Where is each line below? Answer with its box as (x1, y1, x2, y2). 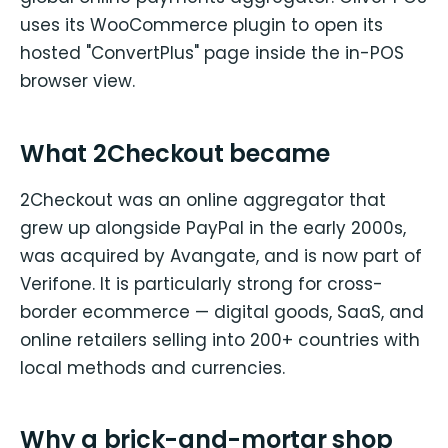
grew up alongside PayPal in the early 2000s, (20, 215, 406, 240)
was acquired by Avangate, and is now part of (20, 243, 422, 268)
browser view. (20, 69, 135, 94)
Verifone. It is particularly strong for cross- (20, 271, 383, 296)
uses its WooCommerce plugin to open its (20, 13, 383, 38)
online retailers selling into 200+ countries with (20, 327, 420, 352)
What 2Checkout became (20, 136, 330, 170)
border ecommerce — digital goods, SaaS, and (20, 299, 424, 324)
